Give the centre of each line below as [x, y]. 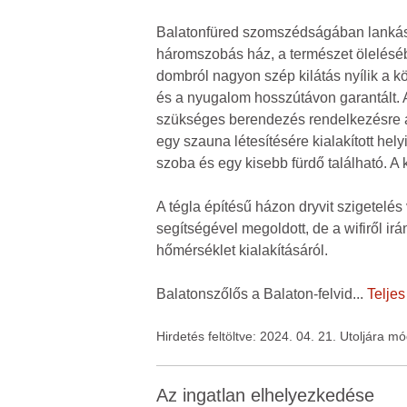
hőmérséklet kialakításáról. [242, 250]
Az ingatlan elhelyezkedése [265, 395]
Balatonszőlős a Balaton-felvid [254, 294]
